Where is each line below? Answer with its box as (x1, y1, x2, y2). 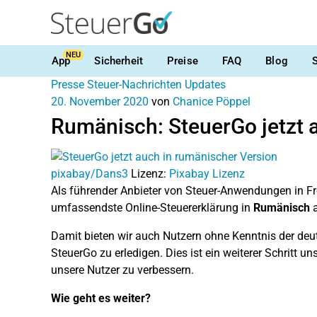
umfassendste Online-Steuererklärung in (51, 200, 253, 214)
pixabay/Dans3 (51, 166, 128, 180)
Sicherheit (94, 54, 143, 67)
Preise (166, 54, 198, 67)
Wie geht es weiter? (51, 291, 151, 305)
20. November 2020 (51, 95, 149, 108)
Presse (51, 78, 84, 91)
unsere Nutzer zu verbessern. (51, 263, 194, 277)
